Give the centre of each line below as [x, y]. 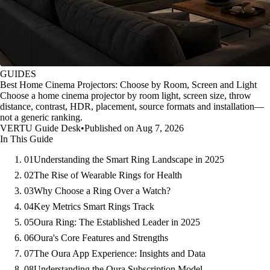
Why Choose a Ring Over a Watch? [102, 191]
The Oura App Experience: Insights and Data [120, 254]
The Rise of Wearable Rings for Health [108, 175]
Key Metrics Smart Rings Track [94, 207]
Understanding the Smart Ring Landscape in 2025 [129, 160]
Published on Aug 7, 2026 [134, 128]
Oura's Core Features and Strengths [101, 238]
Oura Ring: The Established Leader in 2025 [117, 222]
